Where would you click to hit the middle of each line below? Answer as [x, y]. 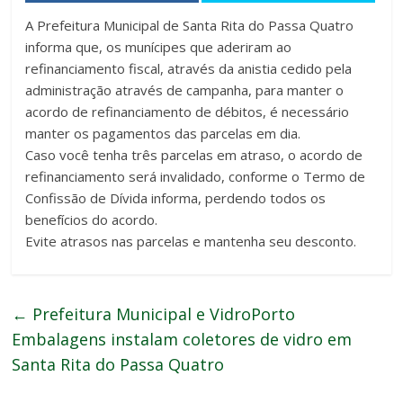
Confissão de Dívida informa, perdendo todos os [176, 197]
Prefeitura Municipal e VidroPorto [162, 313]
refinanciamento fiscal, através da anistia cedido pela [189, 68]
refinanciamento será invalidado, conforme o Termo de [196, 176]
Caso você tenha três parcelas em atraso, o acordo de [194, 154]
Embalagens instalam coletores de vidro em [182, 339]
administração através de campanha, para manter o [185, 90]
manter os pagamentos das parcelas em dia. [163, 133]
